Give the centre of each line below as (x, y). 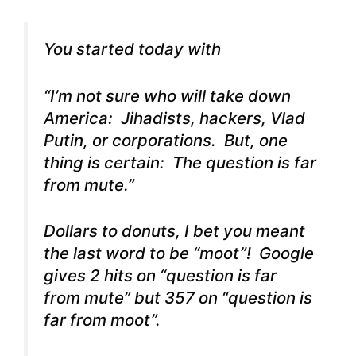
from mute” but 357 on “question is (178, 298)
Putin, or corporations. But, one (166, 140)
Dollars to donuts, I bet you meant (174, 231)
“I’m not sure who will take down (167, 95)
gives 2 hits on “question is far (160, 276)
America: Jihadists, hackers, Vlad (174, 118)
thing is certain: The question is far (180, 162)
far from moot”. (102, 320)
